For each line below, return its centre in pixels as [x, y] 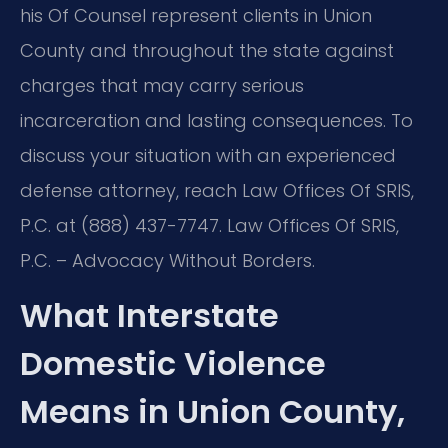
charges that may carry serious [162, 85]
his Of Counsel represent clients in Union [196, 15]
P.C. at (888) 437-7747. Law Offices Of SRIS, [209, 225]
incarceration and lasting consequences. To [216, 120]
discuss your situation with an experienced [208, 155]
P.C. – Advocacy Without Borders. [167, 260]
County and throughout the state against [207, 50]
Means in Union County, [212, 412]
